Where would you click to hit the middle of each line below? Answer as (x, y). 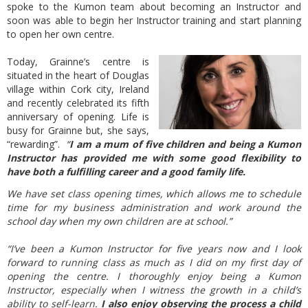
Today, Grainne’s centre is (78, 62)
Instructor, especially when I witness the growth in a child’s (154, 290)
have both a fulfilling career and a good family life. (126, 172)
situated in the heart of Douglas (78, 75)
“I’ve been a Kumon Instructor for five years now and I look (154, 249)
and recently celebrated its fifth (78, 103)
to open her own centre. (60, 34)
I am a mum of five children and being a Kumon (186, 144)
